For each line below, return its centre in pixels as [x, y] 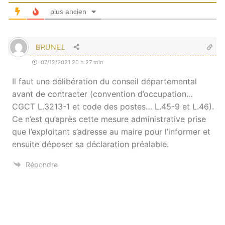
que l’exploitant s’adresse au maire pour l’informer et [111, 132]
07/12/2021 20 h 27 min [71, 63]
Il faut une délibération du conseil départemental [104, 82]
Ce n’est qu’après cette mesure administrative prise [109, 119]
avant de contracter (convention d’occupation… [102, 94]
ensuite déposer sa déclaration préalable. [90, 144]
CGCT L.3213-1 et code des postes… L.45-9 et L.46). [113, 107]
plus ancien [68, 12]
